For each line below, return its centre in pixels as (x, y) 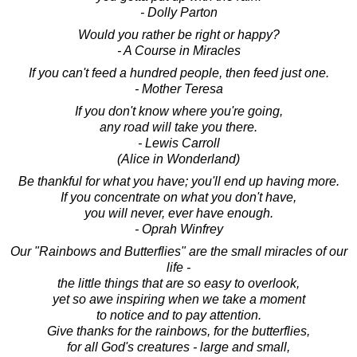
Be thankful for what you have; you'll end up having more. (178, 181)
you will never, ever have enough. (178, 213)
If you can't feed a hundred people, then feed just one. (178, 73)
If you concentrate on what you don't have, (178, 197)
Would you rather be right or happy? (178, 34)
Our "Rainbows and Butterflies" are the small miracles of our (178, 251)
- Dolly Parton (178, 12)
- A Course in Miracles (178, 50)
